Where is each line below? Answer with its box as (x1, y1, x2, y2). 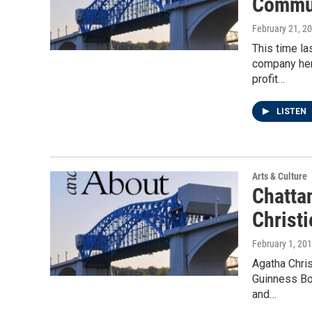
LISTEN (276, 107, 309, 116)
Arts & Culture (252, 171, 307, 182)
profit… (252, 72, 285, 86)
